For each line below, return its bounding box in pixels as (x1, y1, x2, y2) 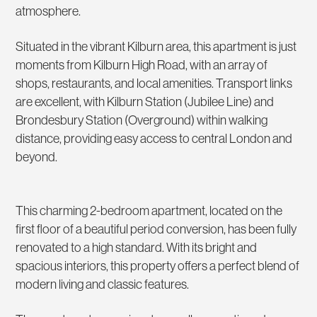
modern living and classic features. (16, 275, 190, 292)
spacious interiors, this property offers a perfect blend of (16, 257, 300, 274)
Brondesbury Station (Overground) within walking (16, 111, 268, 128)
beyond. (16, 148, 58, 165)
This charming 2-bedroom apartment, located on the (16, 202, 283, 219)
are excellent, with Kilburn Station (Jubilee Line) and (16, 93, 275, 110)
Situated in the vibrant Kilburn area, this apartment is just (16, 38, 297, 54)
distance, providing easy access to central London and (16, 129, 293, 146)
